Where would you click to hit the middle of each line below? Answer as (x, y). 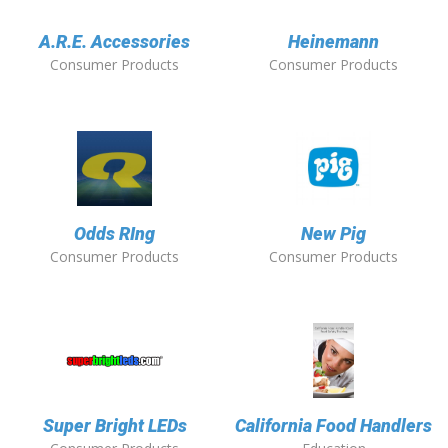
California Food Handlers (333, 426)
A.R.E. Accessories (114, 42)
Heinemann (333, 42)
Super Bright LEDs (114, 426)
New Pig (333, 234)
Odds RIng (114, 234)
